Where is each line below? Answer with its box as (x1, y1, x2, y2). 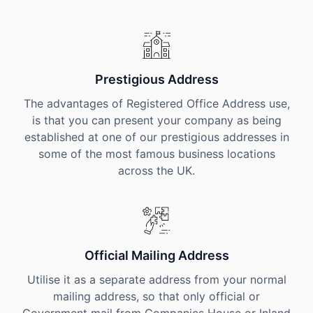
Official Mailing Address (84, 248, 229, 263)
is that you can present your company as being (31, 113, 282, 127)
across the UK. (118, 163, 195, 177)
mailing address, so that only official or (53, 289, 260, 303)
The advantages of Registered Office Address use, (23, 96, 290, 110)
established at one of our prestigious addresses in (24, 130, 289, 144)
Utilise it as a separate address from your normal (27, 272, 286, 286)
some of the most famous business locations (38, 147, 275, 161)
